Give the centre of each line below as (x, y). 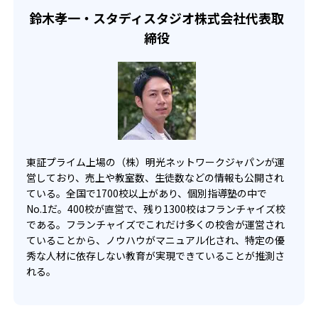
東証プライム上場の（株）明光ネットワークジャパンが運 (155, 162)
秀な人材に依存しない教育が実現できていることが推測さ (155, 256)
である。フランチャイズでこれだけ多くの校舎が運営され (155, 225)
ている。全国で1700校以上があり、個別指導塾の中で (147, 193)
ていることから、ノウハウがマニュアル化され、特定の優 (155, 240)
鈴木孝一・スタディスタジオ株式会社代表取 (157, 18)
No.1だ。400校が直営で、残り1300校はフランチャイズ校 (156, 209)
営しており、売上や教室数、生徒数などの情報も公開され (155, 178)
